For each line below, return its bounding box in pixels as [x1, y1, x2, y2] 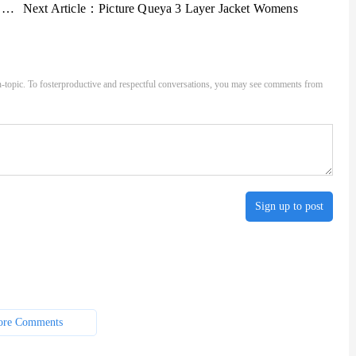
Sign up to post [255, 200, 323, 213]
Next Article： [23, 2, 99, 15]
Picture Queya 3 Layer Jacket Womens [99, 2, 298, 15]
